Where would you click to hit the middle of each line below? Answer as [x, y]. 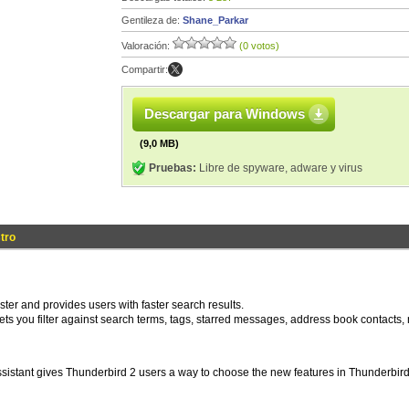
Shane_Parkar [215, 20]
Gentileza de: [152, 20]
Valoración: [147, 46]
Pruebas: [173, 168]
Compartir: [145, 69]
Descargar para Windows [225, 114]
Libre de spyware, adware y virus [279, 168]
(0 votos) [259, 46]
